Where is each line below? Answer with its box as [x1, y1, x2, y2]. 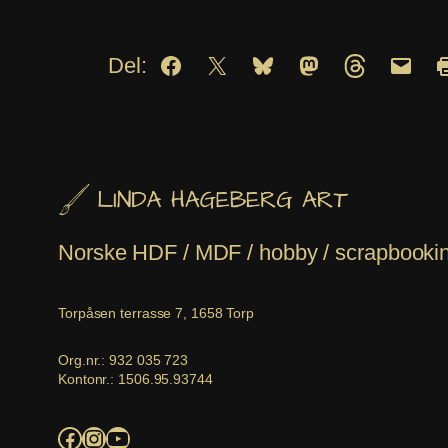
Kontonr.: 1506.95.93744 [58, 370, 213, 387]
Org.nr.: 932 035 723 [58, 351, 188, 368]
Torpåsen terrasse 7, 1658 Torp [58, 304, 254, 321]
